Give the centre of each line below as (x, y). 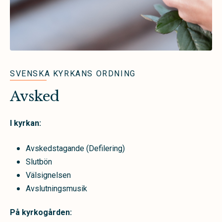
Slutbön (41, 162)
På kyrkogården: (41, 213)
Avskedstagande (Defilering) (75, 149)
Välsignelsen (48, 175)
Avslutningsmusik (56, 189)
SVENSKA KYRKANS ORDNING (73, 74)
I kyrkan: (26, 123)
